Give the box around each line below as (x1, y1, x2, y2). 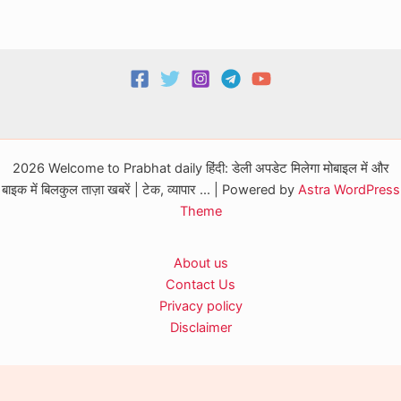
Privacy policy (158, 298, 243, 314)
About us (173, 255, 228, 271)
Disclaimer (169, 320, 232, 336)
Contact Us (166, 277, 235, 293)
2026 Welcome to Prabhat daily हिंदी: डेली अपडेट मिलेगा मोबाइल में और (12, 160, 389, 176)
